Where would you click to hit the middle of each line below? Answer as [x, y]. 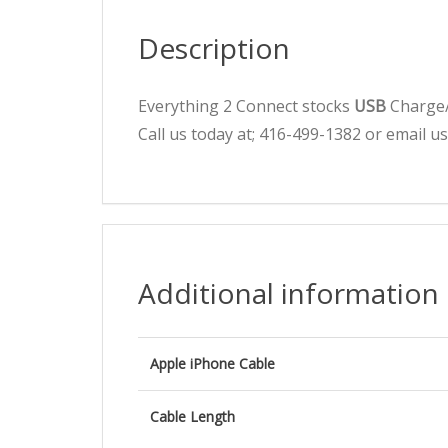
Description [214, 48]
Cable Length [192, 416]
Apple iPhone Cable [212, 363]
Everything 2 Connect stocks [246, 106]
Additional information [288, 293]
